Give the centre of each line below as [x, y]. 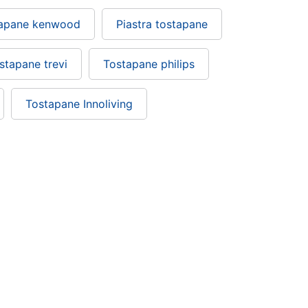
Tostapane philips [149, 64]
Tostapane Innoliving [79, 103]
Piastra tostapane [162, 24]
